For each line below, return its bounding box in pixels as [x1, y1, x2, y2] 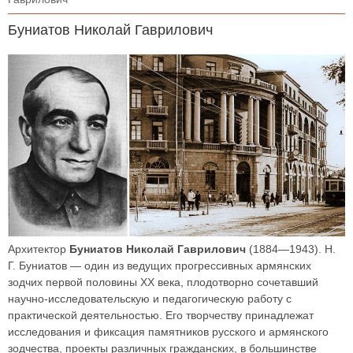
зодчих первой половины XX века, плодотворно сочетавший [8, 276, 318, 289]
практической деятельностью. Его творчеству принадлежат [8, 309, 314, 322]
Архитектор [8, 243, 69, 256]
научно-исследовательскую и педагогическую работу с [8, 292, 292, 306]
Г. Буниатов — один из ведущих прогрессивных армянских [8, 259, 311, 273]
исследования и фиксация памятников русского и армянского [8, 325, 329, 339]
